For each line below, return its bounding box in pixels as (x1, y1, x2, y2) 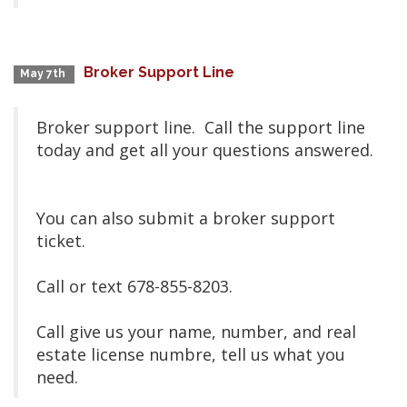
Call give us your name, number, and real (36, 321, 356, 342)
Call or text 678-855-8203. (36, 275, 233, 297)
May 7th (20, 67, 69, 80)
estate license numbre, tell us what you (36, 343, 345, 365)
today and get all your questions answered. (36, 139, 373, 161)
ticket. (36, 230, 94, 252)
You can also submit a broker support (36, 207, 335, 229)
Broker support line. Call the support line (36, 116, 365, 138)
